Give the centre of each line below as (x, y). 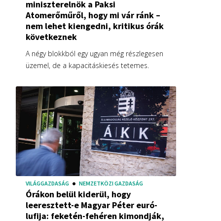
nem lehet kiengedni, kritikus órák (95, 26)
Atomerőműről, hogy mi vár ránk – (93, 15)
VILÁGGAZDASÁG (47, 183)
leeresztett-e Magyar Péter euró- (92, 205)
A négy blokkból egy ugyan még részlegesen (94, 53)
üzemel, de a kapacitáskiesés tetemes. (87, 65)
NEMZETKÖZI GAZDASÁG (111, 183)
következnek (51, 37)
